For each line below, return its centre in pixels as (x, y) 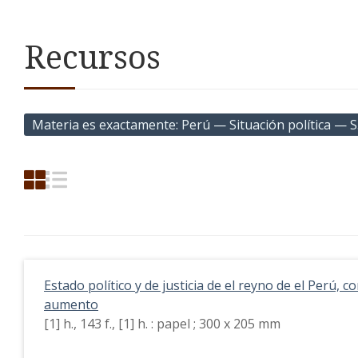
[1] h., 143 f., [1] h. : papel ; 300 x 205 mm (162, 324)
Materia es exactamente (104, 125)
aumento (71, 305)
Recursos (92, 57)
